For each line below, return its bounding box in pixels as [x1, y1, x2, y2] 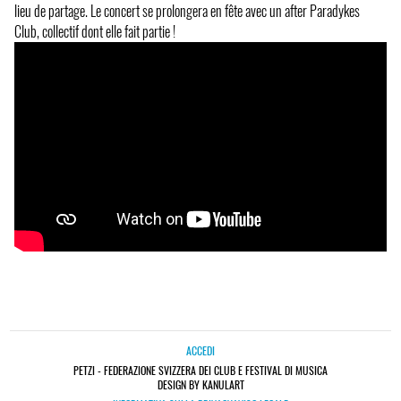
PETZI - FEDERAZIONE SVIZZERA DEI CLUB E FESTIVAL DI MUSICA [73, 363, 328, 379]
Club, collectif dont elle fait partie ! [14, 21, 175, 43]
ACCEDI [186, 343, 215, 359]
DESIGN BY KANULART [157, 377, 244, 393]
